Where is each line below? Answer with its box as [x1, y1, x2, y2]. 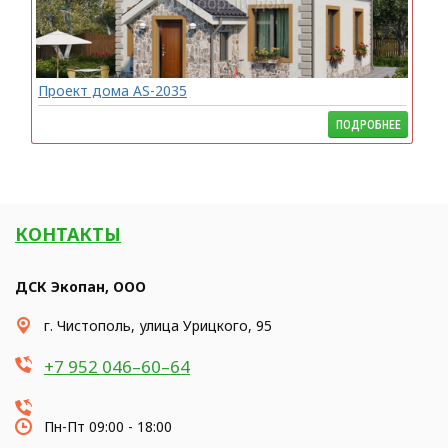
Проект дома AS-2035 [38, 81, 187, 100]
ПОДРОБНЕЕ [335, 118, 401, 132]
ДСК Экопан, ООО [15, 277, 146, 296]
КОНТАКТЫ [15, 222, 121, 246]
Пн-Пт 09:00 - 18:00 [44, 417, 172, 436]
